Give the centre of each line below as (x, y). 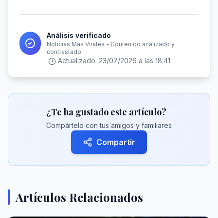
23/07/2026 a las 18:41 (134, 61)
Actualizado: (78, 61)
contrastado (64, 52)
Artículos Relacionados (79, 197)
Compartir (116, 142)
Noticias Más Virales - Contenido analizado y (111, 44)
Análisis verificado (79, 35)
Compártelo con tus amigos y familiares (109, 125)
